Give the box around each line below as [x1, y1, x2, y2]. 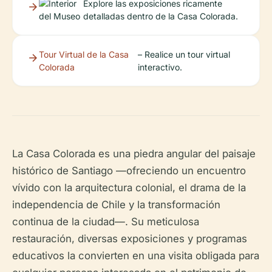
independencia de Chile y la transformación [12, 199, 220, 211]
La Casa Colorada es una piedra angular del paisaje [12, 148, 256, 160]
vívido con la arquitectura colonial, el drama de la [12, 182, 246, 194]
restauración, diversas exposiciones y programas [12, 233, 247, 245]
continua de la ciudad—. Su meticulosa [12, 216, 199, 228]
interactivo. [137, 62, 182, 72]
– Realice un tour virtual [137, 49, 230, 59]
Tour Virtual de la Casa [39, 49, 129, 59]
